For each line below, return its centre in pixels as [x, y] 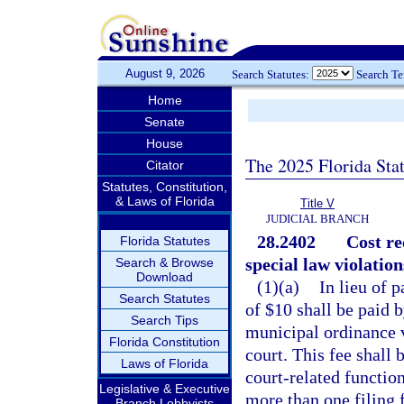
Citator [165, 165]
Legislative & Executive [165, 389]
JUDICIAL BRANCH [317, 219]
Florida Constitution [165, 342]
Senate [165, 122]
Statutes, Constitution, [165, 187]
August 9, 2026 [165, 73]
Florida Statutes [165, 241]
